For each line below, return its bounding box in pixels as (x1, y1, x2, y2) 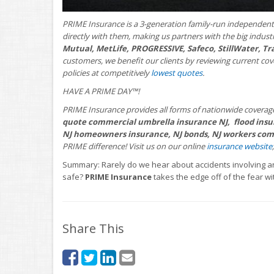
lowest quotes (151, 67, 202, 78)
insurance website (207, 141, 272, 152)
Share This (62, 220, 124, 237)
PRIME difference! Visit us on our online (62, 141, 207, 152)
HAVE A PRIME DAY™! (62, 86, 139, 97)
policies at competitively (62, 67, 151, 78)
